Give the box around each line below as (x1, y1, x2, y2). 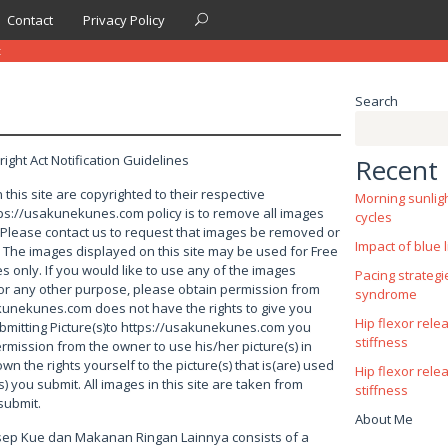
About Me (354, 410, 413, 428)
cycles (354, 208, 392, 226)
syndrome (354, 285, 417, 303)
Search (354, 92, 398, 110)
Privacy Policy (83, 11, 165, 29)
